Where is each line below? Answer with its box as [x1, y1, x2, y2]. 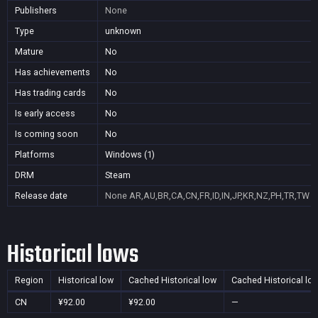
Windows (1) [105, 149, 155, 160]
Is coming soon [15, 128, 78, 139]
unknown [105, 26, 141, 36]
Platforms [15, 149, 55, 160]
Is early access [15, 108, 75, 119]
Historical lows [7, 236, 138, 275]
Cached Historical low [128, 275, 216, 285]
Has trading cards [15, 87, 86, 98]
